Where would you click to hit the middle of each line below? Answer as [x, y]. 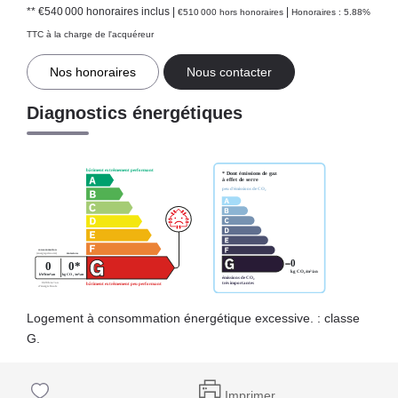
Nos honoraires [93, 72]
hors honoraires [251, 12]
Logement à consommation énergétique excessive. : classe [193, 318]
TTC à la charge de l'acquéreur [90, 34]
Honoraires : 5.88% [331, 12]
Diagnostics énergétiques [135, 112]
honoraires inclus [129, 11]
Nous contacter [229, 72]
